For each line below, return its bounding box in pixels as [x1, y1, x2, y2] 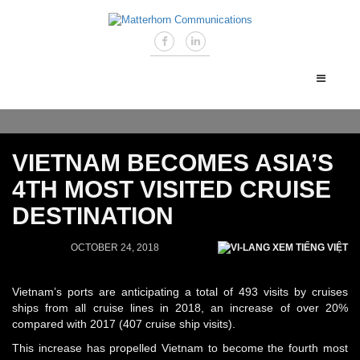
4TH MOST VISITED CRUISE [12, 175, 331, 202]
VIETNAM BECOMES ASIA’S [12, 149, 333, 176]
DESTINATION [12, 202, 174, 229]
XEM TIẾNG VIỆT [270, 241, 348, 253]
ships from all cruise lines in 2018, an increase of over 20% [12, 301, 348, 314]
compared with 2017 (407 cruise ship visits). [12, 317, 235, 330]
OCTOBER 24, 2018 [71, 241, 159, 253]
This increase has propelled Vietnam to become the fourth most [12, 341, 348, 354]
